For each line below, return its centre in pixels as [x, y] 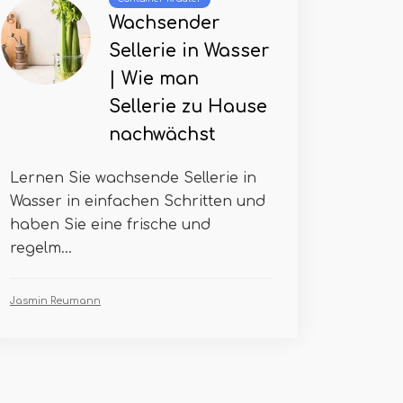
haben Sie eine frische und [110, 225]
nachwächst [162, 134]
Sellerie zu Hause [188, 107]
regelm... [41, 248]
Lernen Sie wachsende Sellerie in [133, 178]
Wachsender [164, 23]
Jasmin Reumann [55, 301]
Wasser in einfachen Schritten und [138, 201]
